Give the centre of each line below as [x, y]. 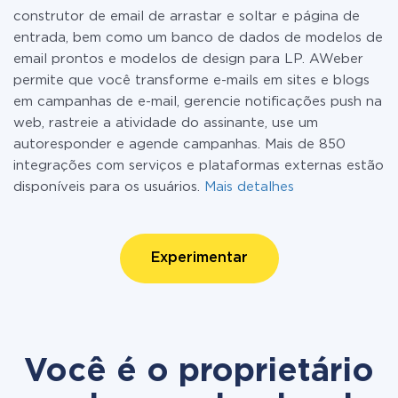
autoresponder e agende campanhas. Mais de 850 [179, 144]
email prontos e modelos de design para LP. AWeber [188, 59]
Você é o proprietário [199, 372]
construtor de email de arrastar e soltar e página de [187, 16]
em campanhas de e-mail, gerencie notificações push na [198, 102]
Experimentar [199, 258]
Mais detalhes [249, 187]
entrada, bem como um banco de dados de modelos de [198, 38]
